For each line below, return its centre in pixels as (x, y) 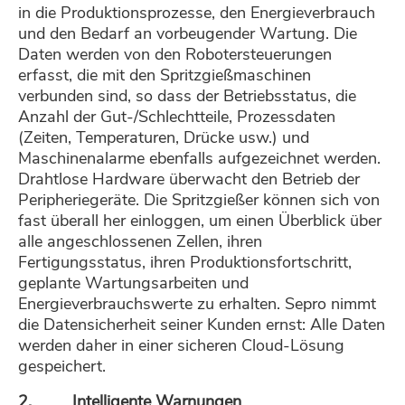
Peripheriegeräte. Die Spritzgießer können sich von (199, 200)
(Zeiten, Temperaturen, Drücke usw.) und (164, 138)
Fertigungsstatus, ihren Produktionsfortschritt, (185, 263)
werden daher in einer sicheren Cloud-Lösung (181, 346)
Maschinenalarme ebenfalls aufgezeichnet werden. (199, 159)
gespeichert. (62, 367)
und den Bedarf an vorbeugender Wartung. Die (188, 34)
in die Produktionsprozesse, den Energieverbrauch (197, 13)
